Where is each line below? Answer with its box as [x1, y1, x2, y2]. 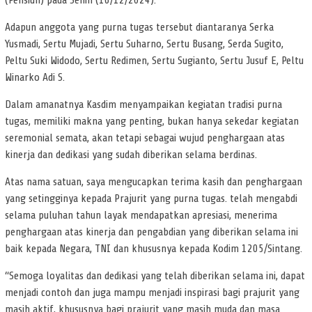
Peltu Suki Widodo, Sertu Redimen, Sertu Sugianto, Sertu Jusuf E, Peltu [5, 54, 304, 68]
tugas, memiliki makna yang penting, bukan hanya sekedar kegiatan [5, 115, 299, 128]
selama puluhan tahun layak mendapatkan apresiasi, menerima [5, 209, 277, 222]
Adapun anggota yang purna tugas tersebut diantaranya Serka [5, 21, 274, 34]
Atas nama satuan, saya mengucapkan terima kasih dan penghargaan [5, 175, 302, 189]
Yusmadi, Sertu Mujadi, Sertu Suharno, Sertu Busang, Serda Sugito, [5, 38, 283, 51]
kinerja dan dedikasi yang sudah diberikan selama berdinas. [5, 148, 257, 162]
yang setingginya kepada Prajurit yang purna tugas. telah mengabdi [5, 192, 297, 205]
